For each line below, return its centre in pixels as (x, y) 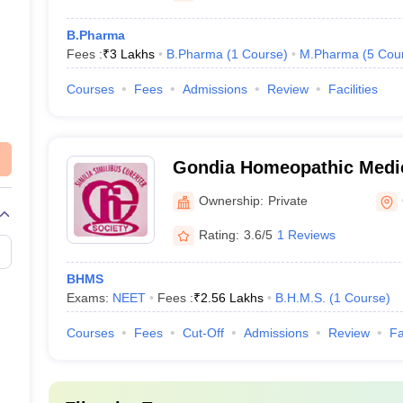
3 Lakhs (132, 54)
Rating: (219, 234)
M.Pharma (329, 54)
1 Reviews (306, 234)
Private (287, 200)
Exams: (89, 298)
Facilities (353, 89)
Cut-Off (203, 333)
